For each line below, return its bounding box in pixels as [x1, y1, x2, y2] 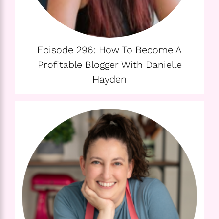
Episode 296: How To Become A [37, 44, 182, 56]
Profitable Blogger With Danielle [37, 58, 182, 70]
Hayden [92, 73, 127, 85]
